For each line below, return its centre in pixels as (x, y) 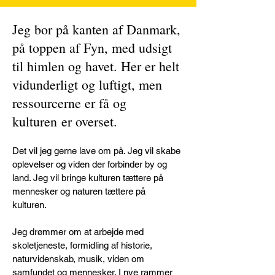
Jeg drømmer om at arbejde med (78, 232)
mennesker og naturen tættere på (79, 191)
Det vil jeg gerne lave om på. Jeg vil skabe (96, 151)
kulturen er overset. (65, 121)
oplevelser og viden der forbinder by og (90, 164)
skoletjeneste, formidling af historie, (82, 245)
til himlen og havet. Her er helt (96, 66)
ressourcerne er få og (69, 103)
